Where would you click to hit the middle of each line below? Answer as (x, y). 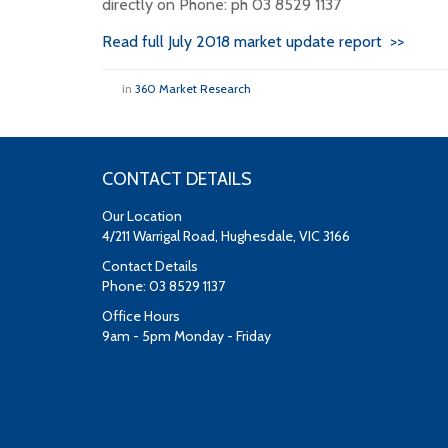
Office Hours (141, 316)
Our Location (142, 216)
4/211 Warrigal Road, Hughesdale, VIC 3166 (226, 236)
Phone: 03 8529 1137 (163, 286)
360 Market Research (193, 88)
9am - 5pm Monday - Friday (186, 336)
